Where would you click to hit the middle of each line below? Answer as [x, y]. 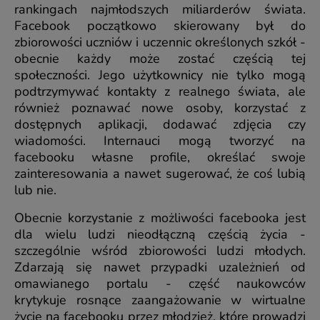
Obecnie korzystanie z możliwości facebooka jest [160, 218]
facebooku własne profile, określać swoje [160, 157]
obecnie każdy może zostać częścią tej [160, 59]
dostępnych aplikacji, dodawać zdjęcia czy [160, 125]
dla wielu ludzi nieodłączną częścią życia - [160, 235]
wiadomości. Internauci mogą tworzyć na [160, 141]
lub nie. [35, 190]
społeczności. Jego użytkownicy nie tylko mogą [160, 75]
